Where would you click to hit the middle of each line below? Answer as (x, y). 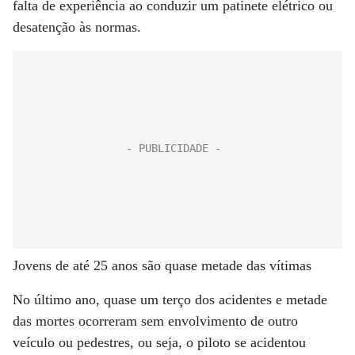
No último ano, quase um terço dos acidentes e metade (170, 300)
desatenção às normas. (77, 27)
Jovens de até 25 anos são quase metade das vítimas (162, 265)
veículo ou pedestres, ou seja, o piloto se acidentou (159, 342)
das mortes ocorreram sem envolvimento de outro (155, 321)
